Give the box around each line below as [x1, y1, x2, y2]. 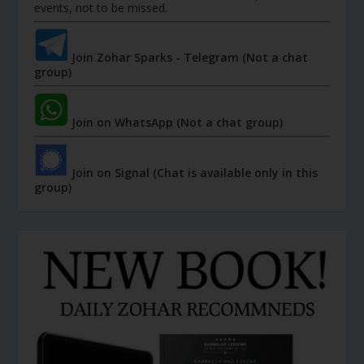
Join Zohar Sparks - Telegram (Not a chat [68, 49, 309, 65]
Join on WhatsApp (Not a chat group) [68, 114, 284, 130]
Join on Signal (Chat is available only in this [68, 164, 318, 180]
